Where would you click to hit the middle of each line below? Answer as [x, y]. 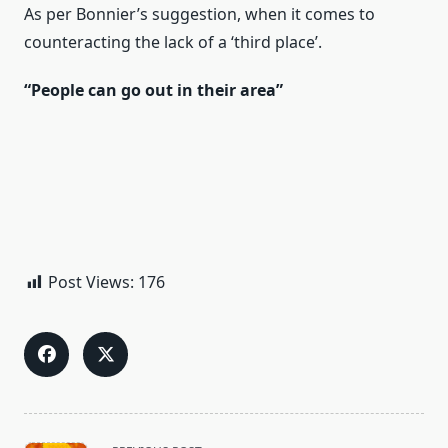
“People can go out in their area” [153, 90]
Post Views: [91, 282]
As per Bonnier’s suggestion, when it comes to [199, 14]
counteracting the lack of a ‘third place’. [173, 42]
